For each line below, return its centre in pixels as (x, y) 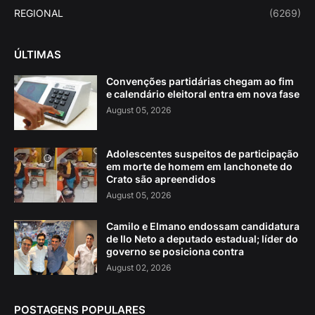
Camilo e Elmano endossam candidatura (203, 226)
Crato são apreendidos (161, 179)
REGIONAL (39, 13)
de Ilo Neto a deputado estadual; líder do (202, 239)
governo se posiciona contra (175, 252)
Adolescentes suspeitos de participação (202, 154)
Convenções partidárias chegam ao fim (200, 82)
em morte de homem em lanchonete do (199, 167)
